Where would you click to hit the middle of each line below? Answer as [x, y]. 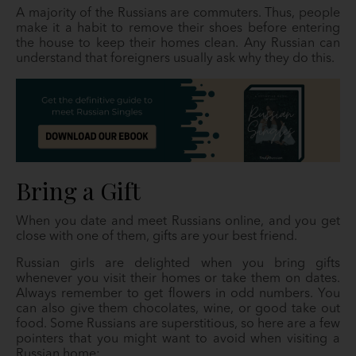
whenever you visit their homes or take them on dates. [178, 279]
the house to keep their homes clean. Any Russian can [178, 44]
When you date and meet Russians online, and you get [178, 222]
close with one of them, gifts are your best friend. [157, 237]
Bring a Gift [78, 191]
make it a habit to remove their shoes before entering [178, 29]
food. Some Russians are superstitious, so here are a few [178, 324]
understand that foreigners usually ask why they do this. [175, 59]
